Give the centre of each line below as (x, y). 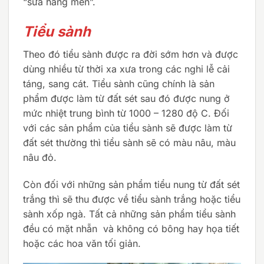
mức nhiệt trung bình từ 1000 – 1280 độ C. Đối (126, 113)
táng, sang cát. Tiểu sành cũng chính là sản (119, 83)
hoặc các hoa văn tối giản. (82, 243)
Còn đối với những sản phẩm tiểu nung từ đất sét (131, 184)
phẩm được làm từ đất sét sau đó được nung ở (126, 98)
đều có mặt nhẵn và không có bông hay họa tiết (131, 228)
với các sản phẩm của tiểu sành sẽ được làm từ (128, 128)
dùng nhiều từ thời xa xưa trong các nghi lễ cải (126, 69)
